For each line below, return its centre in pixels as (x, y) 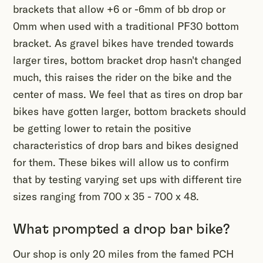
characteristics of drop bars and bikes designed (126, 146)
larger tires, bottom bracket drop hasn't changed (127, 60)
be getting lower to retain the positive (102, 129)
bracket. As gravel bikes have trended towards (123, 43)
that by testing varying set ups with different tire (127, 180)
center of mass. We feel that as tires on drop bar (128, 95)
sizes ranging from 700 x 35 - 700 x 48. (106, 197)
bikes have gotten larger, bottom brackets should (129, 112)
